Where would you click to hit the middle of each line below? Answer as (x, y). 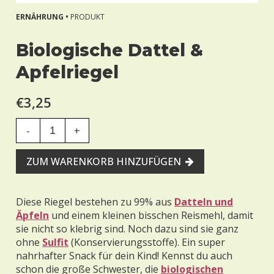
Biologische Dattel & (109, 50)
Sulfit (55, 242)
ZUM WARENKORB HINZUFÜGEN (104, 161)
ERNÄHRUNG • (43, 17)
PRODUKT (87, 17)
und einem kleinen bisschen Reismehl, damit (151, 215)
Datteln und (204, 202)
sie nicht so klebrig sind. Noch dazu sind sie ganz (127, 229)
